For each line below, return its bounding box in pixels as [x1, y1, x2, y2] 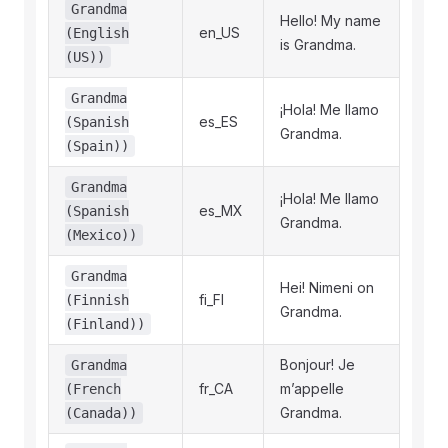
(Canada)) [65, 405, 137, 421]
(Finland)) [65, 316, 145, 332]
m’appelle [280, 380, 344, 397]
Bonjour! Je [280, 356, 355, 373]
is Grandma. [280, 36, 356, 53]
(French [65, 381, 121, 397]
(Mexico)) [65, 227, 137, 243]
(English [65, 25, 129, 41]
